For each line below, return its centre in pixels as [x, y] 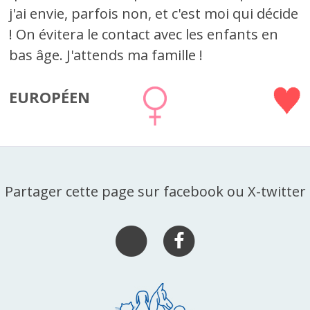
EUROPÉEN [50, 97]
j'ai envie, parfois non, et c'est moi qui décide [154, 13]
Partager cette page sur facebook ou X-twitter [155, 191]
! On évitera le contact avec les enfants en [144, 34]
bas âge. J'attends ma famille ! [106, 55]
